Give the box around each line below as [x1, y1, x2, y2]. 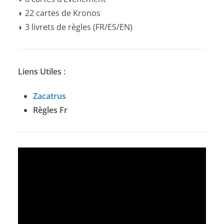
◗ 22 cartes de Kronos [18, 7, 100, 18]
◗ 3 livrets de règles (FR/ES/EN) [18, 21, 132, 32]
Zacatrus [33, 90, 66, 101]
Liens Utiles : [18, 65, 65, 77]
